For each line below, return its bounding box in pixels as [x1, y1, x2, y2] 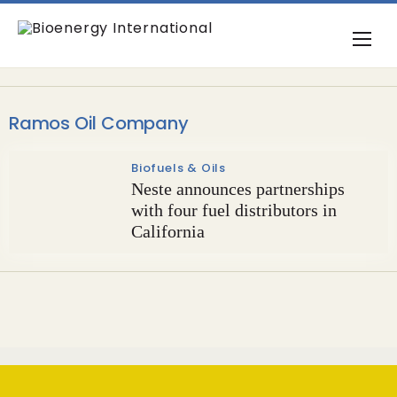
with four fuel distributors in [131, 200, 337, 220]
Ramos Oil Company [9, 111, 189, 136]
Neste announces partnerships [131, 179, 345, 198]
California [131, 222, 205, 241]
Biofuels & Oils [131, 160, 226, 176]
